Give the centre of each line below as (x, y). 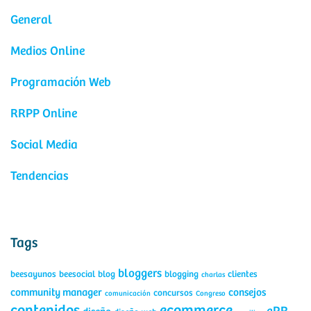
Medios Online (48, 51)
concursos (173, 293)
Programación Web (61, 83)
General (31, 20)
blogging (182, 275)
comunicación (128, 294)
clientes (243, 275)
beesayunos (33, 275)
